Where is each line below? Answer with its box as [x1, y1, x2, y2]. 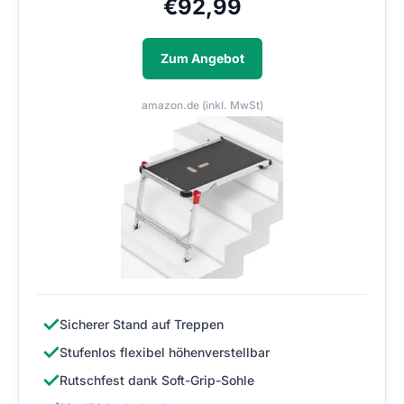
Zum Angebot [160, 50, 244, 66]
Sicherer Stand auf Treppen [60, 316, 224, 332]
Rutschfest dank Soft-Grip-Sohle [60, 372, 254, 388]
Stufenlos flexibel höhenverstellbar [60, 344, 270, 360]
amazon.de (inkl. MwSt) [141, 97, 263, 112]
